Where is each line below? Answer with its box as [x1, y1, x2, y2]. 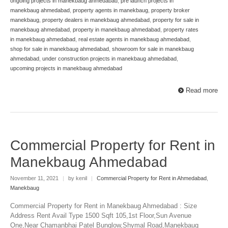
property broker [151, 7, 190, 14]
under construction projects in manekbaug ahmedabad [42, 55, 177, 62]
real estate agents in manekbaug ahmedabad [78, 36, 189, 43]
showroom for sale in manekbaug [112, 46, 194, 52]
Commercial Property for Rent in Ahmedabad [97, 175, 207, 181]
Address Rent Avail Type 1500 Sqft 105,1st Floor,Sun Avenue [10, 212, 191, 220]
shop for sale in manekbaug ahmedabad [10, 46, 109, 52]
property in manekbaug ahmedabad [73, 26, 160, 33]
